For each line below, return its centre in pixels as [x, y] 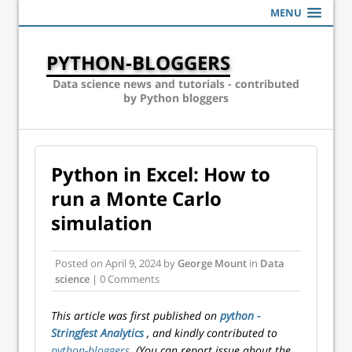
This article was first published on [136, 315]
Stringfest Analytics [99, 333]
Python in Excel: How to [161, 174]
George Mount [212, 263]
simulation [102, 223]
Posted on [80, 263]
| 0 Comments [125, 279]
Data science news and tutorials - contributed [176, 84]
